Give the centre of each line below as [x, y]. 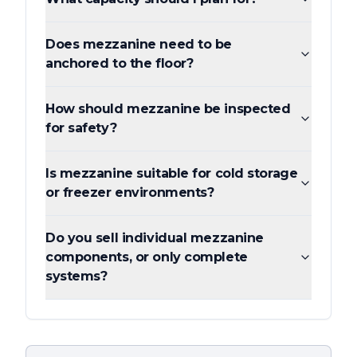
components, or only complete [147, 257]
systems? [76, 277]
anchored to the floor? [120, 64]
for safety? [81, 128]
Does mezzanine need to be [139, 45]
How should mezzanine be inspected [168, 109]
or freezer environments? [130, 193]
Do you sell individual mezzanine [155, 238]
